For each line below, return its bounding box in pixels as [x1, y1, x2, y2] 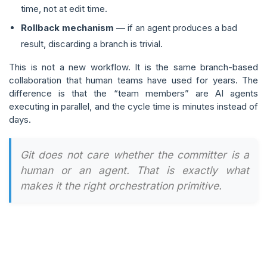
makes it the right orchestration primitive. [20, 179, 222, 192]
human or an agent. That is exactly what [20, 164, 249, 176]
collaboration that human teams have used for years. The [9, 74, 258, 86]
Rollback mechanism [21, 22, 114, 33]
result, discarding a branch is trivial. [21, 38, 163, 49]
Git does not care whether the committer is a [20, 148, 249, 161]
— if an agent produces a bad [114, 22, 237, 33]
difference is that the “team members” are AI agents [9, 88, 258, 99]
